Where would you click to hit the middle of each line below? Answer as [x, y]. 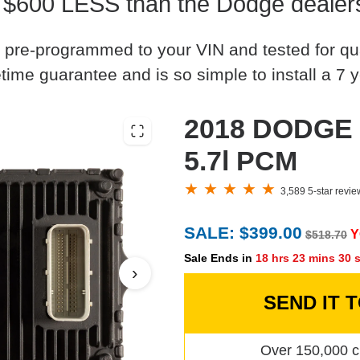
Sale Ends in [220, 258]
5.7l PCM [241, 160]
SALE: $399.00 [243, 232]
